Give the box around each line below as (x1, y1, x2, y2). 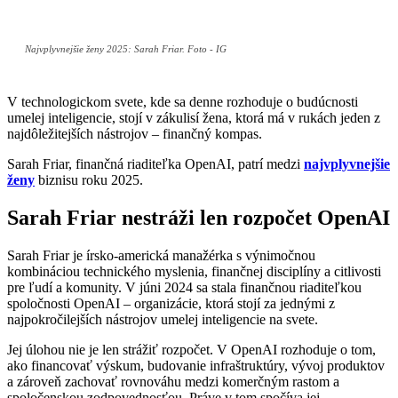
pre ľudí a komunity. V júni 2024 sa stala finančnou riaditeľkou (7, 279, 362, 295)
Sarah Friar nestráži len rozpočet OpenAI (7, 205, 390, 229)
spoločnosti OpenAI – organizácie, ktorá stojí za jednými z (7, 295, 335, 311)
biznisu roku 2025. (35, 172, 147, 188)
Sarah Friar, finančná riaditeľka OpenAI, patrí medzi (7, 156, 304, 172)
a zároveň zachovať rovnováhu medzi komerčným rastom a (7, 373, 339, 389)
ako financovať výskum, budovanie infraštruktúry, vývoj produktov (7, 357, 385, 373)
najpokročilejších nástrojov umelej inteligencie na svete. (7, 311, 318, 327)
